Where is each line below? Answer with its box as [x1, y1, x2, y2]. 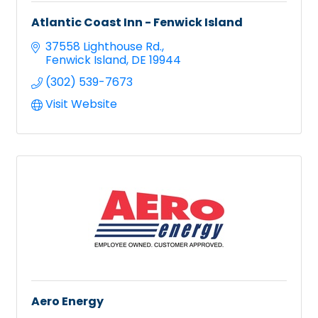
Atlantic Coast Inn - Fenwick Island [31, 13, 243, 31]
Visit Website [45, 95, 117, 112]
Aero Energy [31, 292, 104, 309]
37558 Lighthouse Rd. [45, 38, 162, 55]
